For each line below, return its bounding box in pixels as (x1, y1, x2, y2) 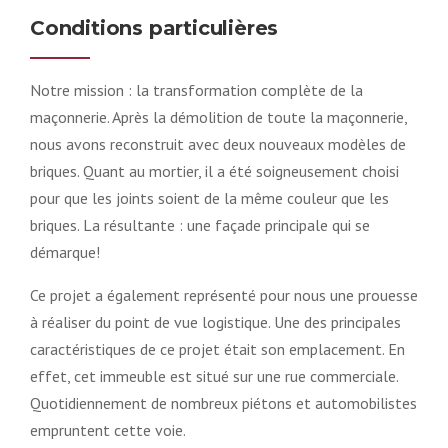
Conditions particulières (30, 15, 279, 40)
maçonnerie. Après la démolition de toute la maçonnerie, (30, 106, 407, 127)
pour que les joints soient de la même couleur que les (30, 187, 389, 208)
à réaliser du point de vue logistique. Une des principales (30, 311, 401, 332)
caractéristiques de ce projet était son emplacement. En (30, 338, 405, 359)
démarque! (30, 241, 100, 262)
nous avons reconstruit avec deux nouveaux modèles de (30, 133, 406, 154)
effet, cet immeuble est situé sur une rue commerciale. (30, 365, 398, 386)
